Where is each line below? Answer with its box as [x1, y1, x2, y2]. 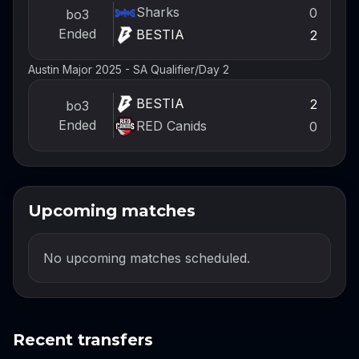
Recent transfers [13, 329, 153, 349]
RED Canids [135, 118, 207, 135]
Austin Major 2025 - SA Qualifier [28, 63, 195, 77]
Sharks [135, 4, 179, 21]
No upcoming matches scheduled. [43, 249, 250, 266]
